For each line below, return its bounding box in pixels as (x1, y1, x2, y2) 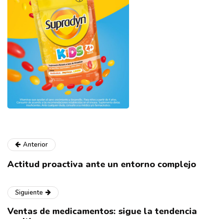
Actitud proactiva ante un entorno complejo (7, 158, 196, 170)
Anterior (23, 140, 48, 149)
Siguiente (15, 188, 43, 197)
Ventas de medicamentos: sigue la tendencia (7, 205, 197, 217)
